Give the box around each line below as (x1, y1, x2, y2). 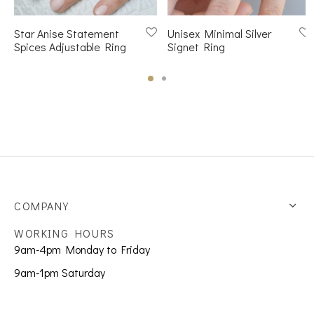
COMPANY (14, 198, 69, 213)
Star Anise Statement (14, 26, 119, 41)
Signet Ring (168, 39, 225, 55)
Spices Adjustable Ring (14, 39, 126, 55)
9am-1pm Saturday (14, 264, 105, 280)
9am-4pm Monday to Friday (14, 241, 150, 257)
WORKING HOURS (14, 225, 115, 240)
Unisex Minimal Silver (168, 26, 271, 41)
